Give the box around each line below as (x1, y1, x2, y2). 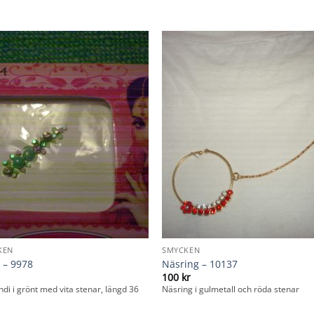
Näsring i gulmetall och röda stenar (162, 284, 300, 295)
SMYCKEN (162, 245, 200, 256)
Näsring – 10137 (162, 257, 238, 271)
